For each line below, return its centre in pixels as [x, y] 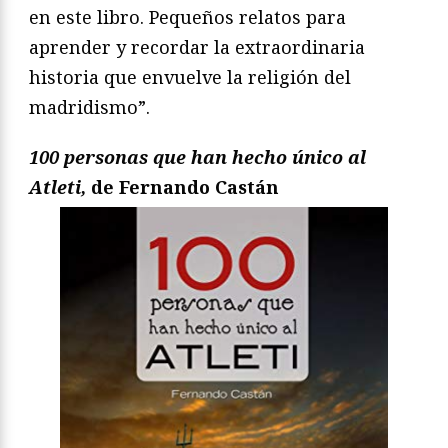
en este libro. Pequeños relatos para [187, 16]
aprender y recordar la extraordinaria [197, 46]
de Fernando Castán [182, 186]
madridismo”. [89, 106]
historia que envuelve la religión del [190, 76]
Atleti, [57, 186]
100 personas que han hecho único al [197, 156]
